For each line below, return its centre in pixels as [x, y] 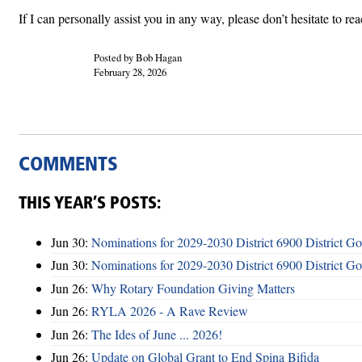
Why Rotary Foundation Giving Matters [193, 288]
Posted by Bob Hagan [137, 58]
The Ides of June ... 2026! [157, 334]
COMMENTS [68, 166]
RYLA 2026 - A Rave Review [170, 311]
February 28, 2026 [130, 72]
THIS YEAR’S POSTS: [90, 204]
